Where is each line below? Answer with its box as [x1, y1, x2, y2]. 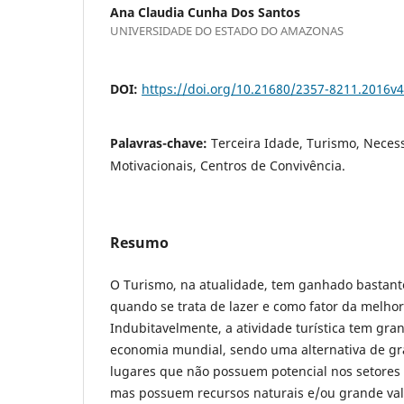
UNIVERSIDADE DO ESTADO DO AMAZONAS [110, 22, 344, 39]
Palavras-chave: [110, 133, 211, 151]
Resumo [110, 232, 169, 252]
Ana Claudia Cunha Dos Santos [110, 3, 300, 21]
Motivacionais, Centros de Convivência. [110, 156, 345, 174]
